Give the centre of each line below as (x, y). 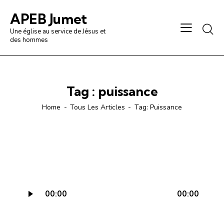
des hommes (29, 40)
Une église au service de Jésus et (58, 31)
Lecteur (33, 184)
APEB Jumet (48, 19)
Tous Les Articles (97, 107)
